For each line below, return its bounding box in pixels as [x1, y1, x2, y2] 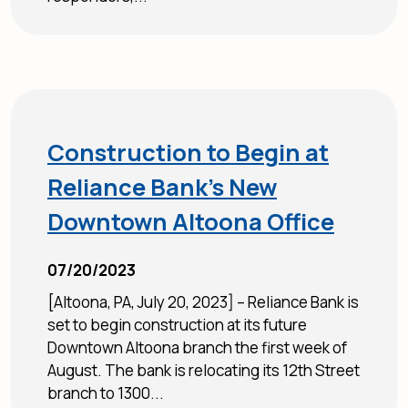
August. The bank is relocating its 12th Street [47, 359, 360, 381]
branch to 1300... [47, 382, 164, 403]
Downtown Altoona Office [47, 205, 334, 238]
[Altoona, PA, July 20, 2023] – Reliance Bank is [47, 291, 359, 312]
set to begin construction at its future [47, 313, 307, 335]
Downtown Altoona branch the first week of [47, 336, 347, 358]
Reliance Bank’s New [47, 170, 277, 203]
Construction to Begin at [47, 136, 329, 168]
